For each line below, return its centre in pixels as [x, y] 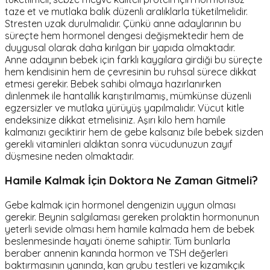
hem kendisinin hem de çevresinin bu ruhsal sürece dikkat [131, 71]
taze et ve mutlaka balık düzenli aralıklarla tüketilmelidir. [126, 11]
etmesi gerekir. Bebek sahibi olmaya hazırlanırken [113, 83]
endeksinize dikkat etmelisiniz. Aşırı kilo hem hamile [115, 120]
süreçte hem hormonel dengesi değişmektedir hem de [124, 35]
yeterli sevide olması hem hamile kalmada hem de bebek [130, 229]
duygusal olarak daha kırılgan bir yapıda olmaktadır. [120, 47]
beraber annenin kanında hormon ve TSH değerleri [116, 253]
